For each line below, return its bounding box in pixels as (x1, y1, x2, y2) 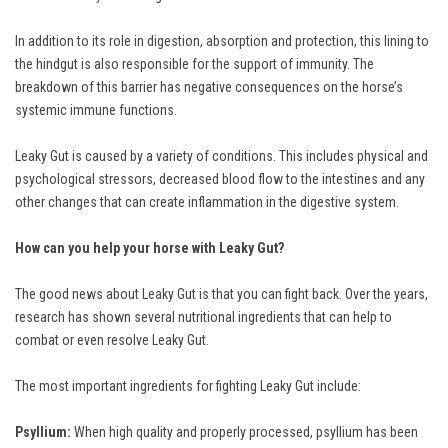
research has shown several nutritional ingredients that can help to (15, 308, 392, 325)
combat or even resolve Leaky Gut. (15, 331, 209, 348)
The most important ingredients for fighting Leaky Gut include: (15, 377, 361, 394)
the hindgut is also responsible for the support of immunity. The (15, 55, 374, 72)
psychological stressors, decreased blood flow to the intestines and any (15, 170, 425, 187)
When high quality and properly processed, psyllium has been (71, 423, 418, 440)
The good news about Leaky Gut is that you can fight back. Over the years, (15, 285, 428, 302)
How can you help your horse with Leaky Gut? (15, 239, 284, 256)
